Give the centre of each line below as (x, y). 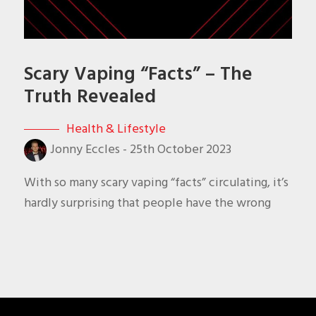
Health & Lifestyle (116, 129)
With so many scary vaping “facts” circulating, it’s (156, 183)
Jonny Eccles (85, 150)
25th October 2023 (180, 150)
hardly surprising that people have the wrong (147, 203)
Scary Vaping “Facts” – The (138, 74)
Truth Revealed (90, 97)
